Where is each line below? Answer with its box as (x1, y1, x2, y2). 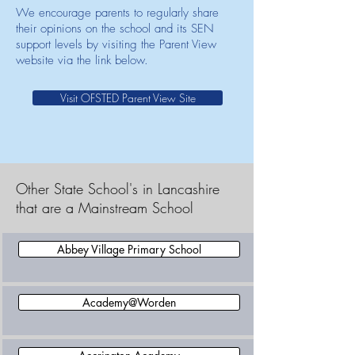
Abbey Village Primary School (56, 242, 201, 257)
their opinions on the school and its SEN (16, 21, 214, 36)
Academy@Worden (82, 295, 176, 310)
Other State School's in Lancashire (16, 179, 219, 198)
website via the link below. (16, 52, 148, 68)
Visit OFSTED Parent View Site (59, 90, 196, 105)
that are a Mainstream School (16, 198, 193, 217)
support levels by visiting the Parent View (16, 36, 216, 52)
